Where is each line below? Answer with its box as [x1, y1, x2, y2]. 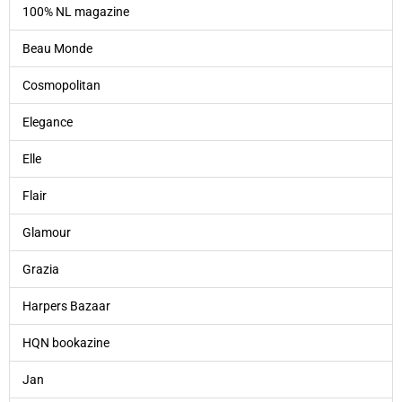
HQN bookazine [22, 335, 109, 350]
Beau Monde [22, 40, 92, 56]
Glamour [22, 224, 71, 240]
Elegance [22, 114, 73, 129]
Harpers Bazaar [22, 298, 110, 313]
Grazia [22, 261, 59, 276]
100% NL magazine [22, 4, 129, 19]
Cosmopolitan [22, 77, 100, 92]
